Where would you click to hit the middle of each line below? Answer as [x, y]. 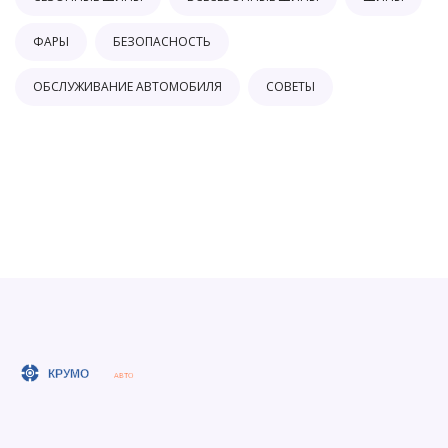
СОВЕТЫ [290, 87]
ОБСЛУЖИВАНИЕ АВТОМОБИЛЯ [127, 87]
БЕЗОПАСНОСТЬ [162, 42]
